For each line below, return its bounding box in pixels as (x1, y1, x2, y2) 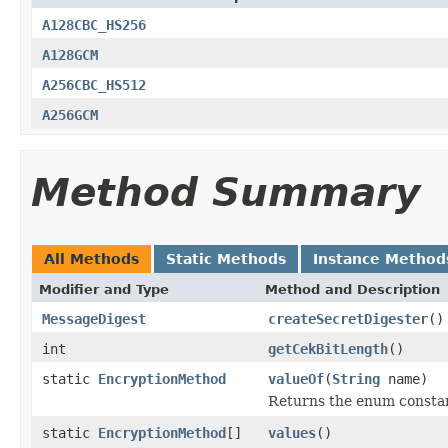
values (268, 424, 316, 441)
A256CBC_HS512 (42, 76, 146, 93)
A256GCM (42, 106, 98, 123)
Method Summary (31, 169, 420, 215)
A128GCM (42, 46, 98, 63)
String (332, 370, 380, 387)
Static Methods (166, 250, 286, 267)
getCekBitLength (268, 340, 388, 357)
